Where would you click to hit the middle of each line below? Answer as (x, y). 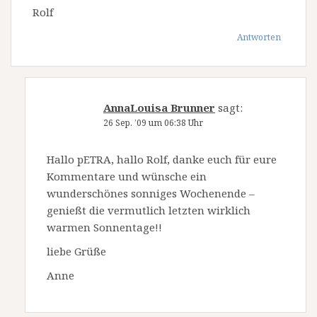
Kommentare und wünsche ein (127, 176)
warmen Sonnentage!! (104, 227)
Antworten (259, 37)
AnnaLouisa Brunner (159, 107)
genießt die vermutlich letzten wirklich (149, 210)
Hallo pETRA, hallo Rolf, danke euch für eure (162, 159)
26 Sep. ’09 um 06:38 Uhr (153, 122)
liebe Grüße (76, 251)
